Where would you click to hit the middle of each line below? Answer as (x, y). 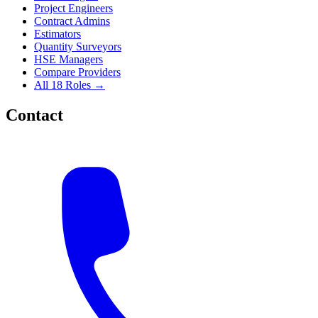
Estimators (57, 34)
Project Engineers (73, 9)
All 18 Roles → (70, 85)
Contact (34, 115)
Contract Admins (72, 21)
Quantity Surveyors (78, 47)
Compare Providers (77, 72)
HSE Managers (68, 60)
